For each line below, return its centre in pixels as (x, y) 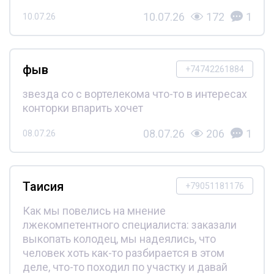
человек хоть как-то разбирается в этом (123, 253)
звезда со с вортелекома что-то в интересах (135, 94)
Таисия (43, 186)
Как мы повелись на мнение (94, 210)
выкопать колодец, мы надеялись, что (119, 239)
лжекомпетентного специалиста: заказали (129, 224)
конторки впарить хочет (83, 108)
